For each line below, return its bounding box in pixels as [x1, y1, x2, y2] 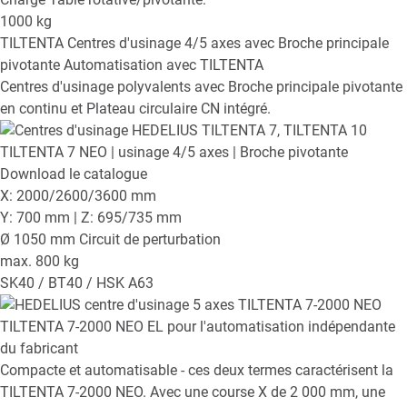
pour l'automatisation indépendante [167, 318, 395, 336]
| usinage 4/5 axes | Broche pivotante [111, 144, 348, 162]
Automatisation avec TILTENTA [64, 56, 263, 74]
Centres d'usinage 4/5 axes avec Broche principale [67, 35, 389, 53]
